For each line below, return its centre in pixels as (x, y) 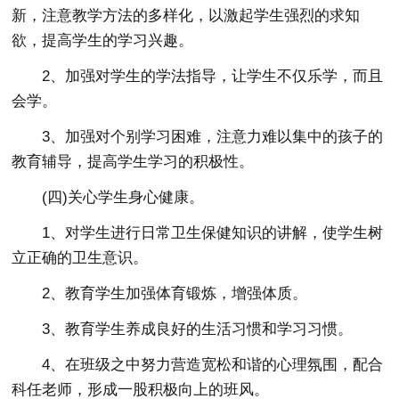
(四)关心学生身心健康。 (123, 197)
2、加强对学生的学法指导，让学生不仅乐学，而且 (213, 76)
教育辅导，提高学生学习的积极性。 (133, 161)
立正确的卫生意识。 (80, 257)
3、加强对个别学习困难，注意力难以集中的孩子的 (213, 136)
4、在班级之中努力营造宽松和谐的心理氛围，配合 (213, 364)
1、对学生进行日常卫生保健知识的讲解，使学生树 (213, 232)
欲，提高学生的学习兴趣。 (103, 40)
